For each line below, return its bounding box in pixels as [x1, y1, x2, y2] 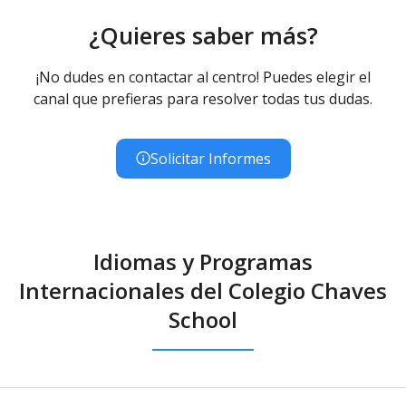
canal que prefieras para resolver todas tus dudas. [34, 88, 372, 109]
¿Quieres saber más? [88, 18, 318, 52]
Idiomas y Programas [93, 246, 313, 276]
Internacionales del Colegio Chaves [19, 275, 387, 305]
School [169, 304, 237, 334]
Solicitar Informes [150, 148, 271, 169]
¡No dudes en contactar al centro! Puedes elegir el [35, 66, 371, 87]
